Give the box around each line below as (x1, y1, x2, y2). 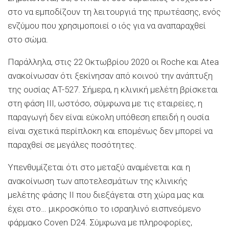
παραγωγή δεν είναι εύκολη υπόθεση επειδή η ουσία (8, 111, 209, 122)
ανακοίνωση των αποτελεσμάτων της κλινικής (8, 175, 188, 186)
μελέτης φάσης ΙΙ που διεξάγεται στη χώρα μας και (8, 189, 204, 200)
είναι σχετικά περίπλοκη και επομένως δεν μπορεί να (8, 125, 213, 136)
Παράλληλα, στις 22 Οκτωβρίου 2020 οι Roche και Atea (8, 56, 219, 67)
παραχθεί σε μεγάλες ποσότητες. (8, 139, 136, 150)
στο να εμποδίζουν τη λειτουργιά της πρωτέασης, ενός (8, 6, 221, 17)
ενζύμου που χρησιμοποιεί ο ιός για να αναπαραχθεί (8, 20, 206, 31)
